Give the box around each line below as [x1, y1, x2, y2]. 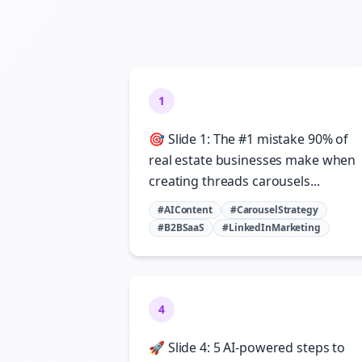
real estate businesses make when [149, 151, 356, 169]
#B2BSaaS [158, 221, 205, 234]
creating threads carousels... [149, 172, 320, 190]
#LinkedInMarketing [222, 221, 321, 234]
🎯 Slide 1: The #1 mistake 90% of [149, 130, 349, 148]
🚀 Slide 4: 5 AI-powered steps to [149, 339, 346, 356]
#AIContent [158, 203, 213, 217]
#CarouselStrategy [229, 203, 318, 217]
